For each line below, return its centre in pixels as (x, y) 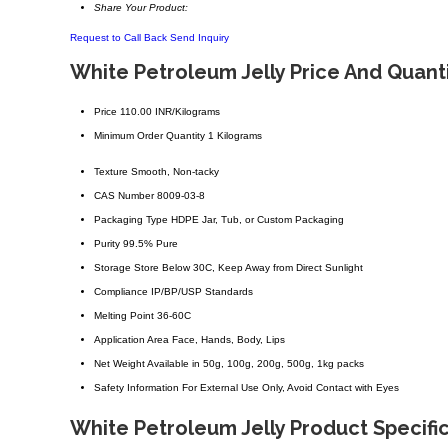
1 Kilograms (235, 136)
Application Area (131, 340)
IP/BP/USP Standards (202, 292)
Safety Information (136, 388)
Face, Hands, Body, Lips (228, 340)
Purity (107, 244)
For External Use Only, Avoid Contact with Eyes (290, 388)
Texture (111, 172)
